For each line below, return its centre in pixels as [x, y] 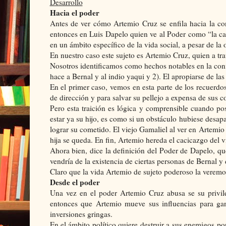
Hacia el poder [74, 12]
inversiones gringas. [81, 214]
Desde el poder [75, 182]
